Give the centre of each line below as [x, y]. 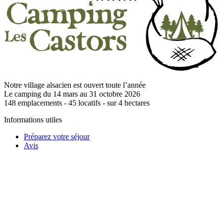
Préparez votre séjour [57, 136]
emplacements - [42, 103]
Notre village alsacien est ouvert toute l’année [75, 85]
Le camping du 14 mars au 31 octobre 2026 [72, 94]
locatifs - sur [96, 103]
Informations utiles [33, 119]
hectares [136, 103]
